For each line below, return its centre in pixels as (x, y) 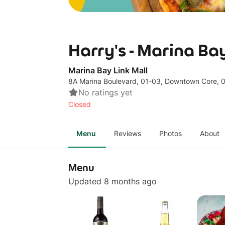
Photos (171, 133)
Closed (80, 104)
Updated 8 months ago (113, 181)
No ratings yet (105, 92)
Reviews (128, 133)
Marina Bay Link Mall (108, 70)
